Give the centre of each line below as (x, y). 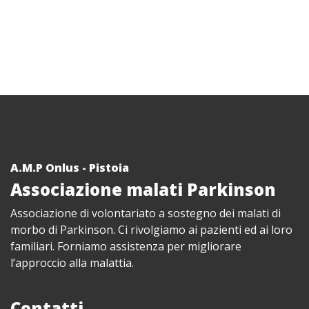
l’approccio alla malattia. (72, 263)
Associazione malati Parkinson (143, 189)
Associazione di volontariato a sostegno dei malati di (146, 213)
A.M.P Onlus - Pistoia (70, 168)
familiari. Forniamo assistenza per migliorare (126, 246)
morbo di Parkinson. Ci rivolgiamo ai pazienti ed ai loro (151, 230)
